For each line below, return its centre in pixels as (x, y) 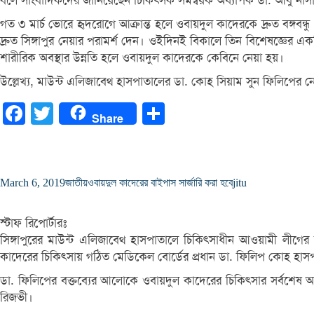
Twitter (69, 113)
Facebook (47, 113)
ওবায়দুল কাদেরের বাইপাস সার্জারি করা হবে (160, 182)
